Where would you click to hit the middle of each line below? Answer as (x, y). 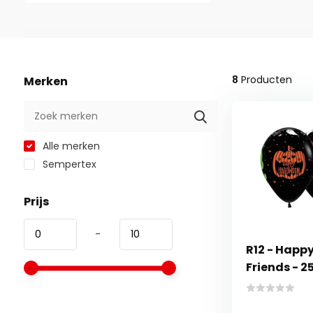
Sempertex (68, 164)
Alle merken (70, 146)
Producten (265, 80)
